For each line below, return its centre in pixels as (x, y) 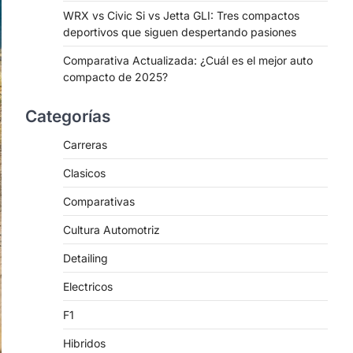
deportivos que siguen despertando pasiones (180, 32)
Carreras (85, 145)
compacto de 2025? (115, 77)
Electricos (88, 286)
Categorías (68, 116)
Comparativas (99, 201)
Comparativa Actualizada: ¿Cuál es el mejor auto (188, 60)
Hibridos (84, 343)
